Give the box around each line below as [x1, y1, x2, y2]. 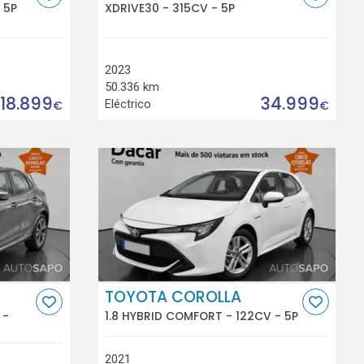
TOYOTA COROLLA [105, 286, 242, 309]
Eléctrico [105, 96, 152, 111]
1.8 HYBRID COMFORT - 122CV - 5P [105, 307, 299, 324]
